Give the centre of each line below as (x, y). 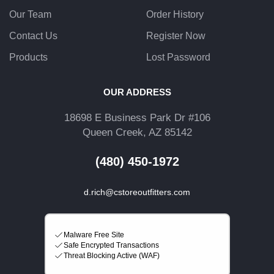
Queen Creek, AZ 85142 (137, 133)
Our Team (30, 15)
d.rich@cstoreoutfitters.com (137, 192)
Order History (175, 15)
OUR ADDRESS (137, 92)
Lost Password (178, 57)
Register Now (176, 36)
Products (28, 57)
